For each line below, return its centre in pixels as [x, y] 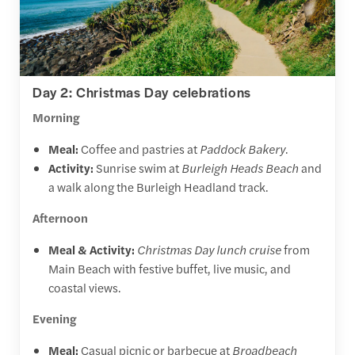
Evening [55, 319]
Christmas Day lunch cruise [209, 250]
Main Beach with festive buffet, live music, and [170, 269]
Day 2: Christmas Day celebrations [142, 92]
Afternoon [60, 218]
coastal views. [85, 288]
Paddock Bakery [242, 149]
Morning [56, 117]
